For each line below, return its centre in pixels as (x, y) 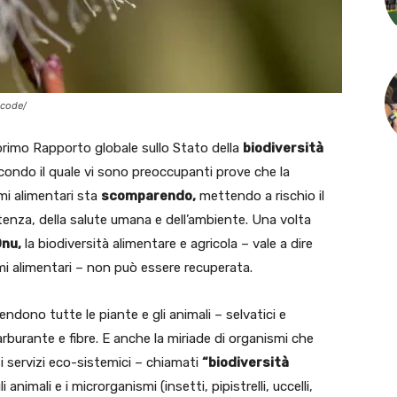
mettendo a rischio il (260, 196)
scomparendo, (148, 196)
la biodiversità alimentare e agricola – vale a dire (167, 244)
